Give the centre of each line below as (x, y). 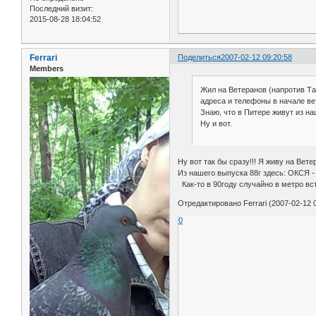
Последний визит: (61, 8)
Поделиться (200, 57)
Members (47, 68)
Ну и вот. (216, 123)
